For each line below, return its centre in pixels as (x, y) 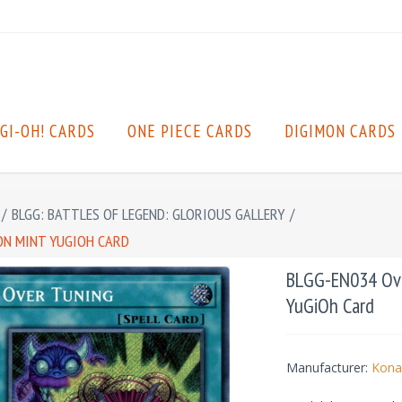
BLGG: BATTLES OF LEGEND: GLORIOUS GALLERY (148, 214)
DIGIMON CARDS (340, 131)
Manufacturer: (327, 367)
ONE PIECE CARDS (190, 131)
